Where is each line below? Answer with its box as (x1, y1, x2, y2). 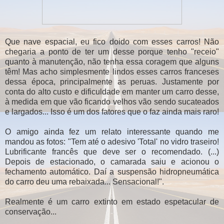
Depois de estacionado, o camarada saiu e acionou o (5, 157, 219, 166)
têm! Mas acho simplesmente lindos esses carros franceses (5, 67, 219, 76)
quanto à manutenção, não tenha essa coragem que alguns (5, 57, 219, 66)
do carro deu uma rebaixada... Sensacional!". (5, 177, 164, 186)
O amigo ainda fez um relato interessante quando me (5, 127, 219, 136)
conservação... (5, 207, 56, 216)
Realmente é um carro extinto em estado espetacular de (5, 197, 219, 206)
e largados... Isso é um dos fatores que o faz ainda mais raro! (5, 107, 219, 116)
